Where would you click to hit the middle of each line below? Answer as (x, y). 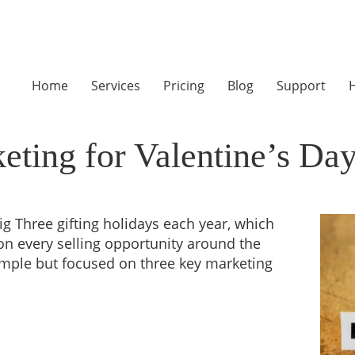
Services (116, 86)
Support (301, 86)
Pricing (184, 86)
